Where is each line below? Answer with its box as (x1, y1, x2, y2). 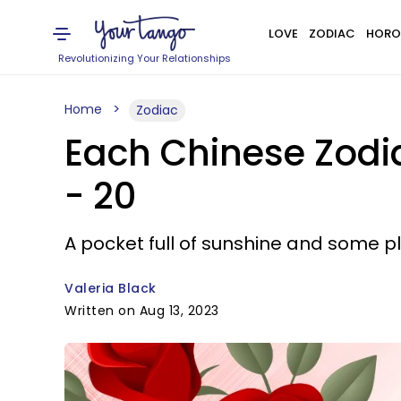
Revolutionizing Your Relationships (58, 51, 232, 65)
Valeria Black (64, 279, 157, 297)
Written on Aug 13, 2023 (64, 302, 219, 320)
